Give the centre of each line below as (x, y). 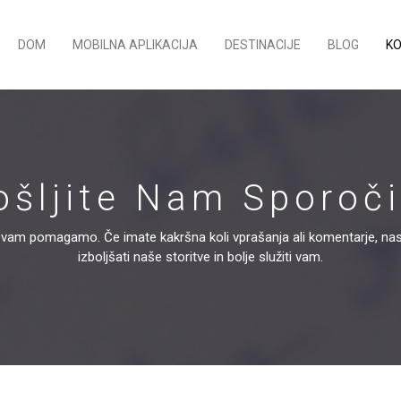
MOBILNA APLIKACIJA (135, 45)
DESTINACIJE (263, 45)
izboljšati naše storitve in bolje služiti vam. (200, 257)
